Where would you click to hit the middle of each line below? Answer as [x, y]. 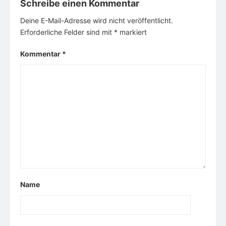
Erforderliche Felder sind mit [67, 32]
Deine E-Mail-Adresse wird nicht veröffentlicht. [97, 21]
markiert [132, 32]
